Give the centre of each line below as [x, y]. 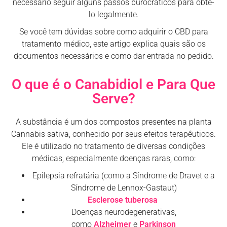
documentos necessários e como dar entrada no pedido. [113, 56]
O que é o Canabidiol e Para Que [113, 84]
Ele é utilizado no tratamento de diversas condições [113, 146]
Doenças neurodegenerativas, [124, 212]
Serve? [113, 98]
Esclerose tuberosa [124, 200]
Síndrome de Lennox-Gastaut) [124, 187]
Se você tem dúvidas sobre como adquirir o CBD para [113, 31]
